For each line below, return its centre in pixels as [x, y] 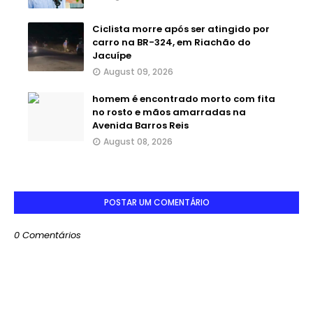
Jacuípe [112, 55]
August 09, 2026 [138, 71]
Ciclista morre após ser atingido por [181, 29]
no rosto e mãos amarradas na [169, 112]
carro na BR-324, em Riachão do [172, 42]
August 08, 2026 [138, 141]
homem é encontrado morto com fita [184, 99]
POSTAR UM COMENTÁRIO [156, 202]
